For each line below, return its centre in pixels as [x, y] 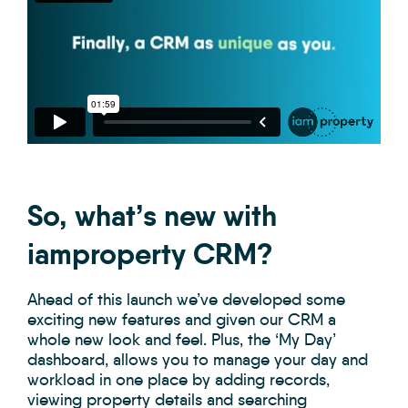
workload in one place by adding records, [178, 380]
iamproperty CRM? [150, 255]
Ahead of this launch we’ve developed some [186, 300]
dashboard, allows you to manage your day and [198, 360]
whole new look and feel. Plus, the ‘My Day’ [182, 340]
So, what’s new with [152, 216]
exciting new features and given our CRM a [182, 320]
